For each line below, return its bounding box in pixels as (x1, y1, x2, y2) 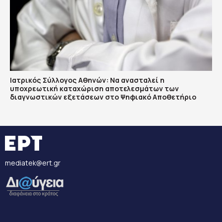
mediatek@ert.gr (5, 158, 60, 168)
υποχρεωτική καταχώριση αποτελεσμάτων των (10, 84, 179, 94)
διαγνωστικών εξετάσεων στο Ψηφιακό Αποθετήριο (10, 92, 196, 102)
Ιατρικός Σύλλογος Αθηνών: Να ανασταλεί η (10, 75, 165, 85)
